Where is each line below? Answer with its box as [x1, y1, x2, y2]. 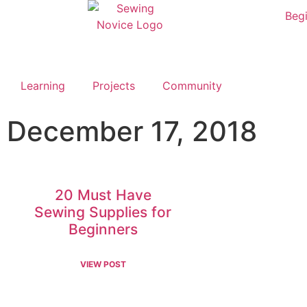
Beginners [68, 221, 138, 238]
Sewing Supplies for [34, 204, 171, 221]
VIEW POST [79, 259, 126, 269]
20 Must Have [54, 186, 151, 204]
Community [162, 79, 222, 93]
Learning [21, 79, 65, 93]
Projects [93, 79, 135, 93]
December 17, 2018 [7, 114, 257, 148]
